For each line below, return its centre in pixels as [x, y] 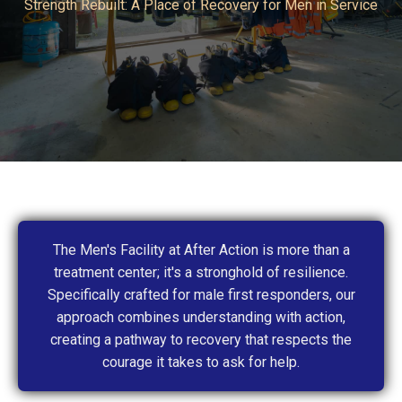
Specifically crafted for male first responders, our [201, 294]
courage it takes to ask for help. [201, 362]
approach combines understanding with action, [201, 317]
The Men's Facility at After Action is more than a [201, 249]
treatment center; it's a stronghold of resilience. [201, 272]
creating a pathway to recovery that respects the [201, 339]
